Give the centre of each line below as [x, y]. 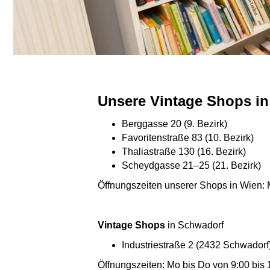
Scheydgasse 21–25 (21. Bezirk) [191, 165]
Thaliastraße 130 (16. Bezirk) [184, 152]
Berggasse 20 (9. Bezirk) [174, 124]
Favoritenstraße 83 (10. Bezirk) [188, 138]
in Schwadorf [194, 225]
